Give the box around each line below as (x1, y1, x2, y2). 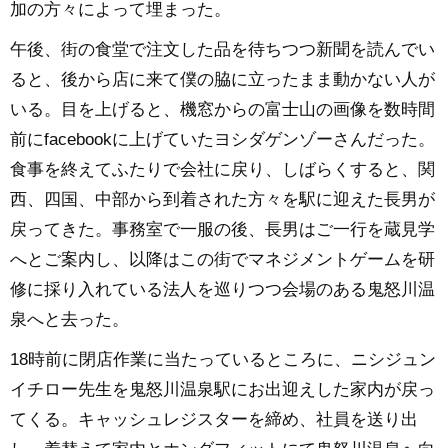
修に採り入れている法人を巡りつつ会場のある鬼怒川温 (10, 280, 435, 300)
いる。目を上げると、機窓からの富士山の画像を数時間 (10, 100, 435, 120)
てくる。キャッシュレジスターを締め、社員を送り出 (10, 410, 418, 430)
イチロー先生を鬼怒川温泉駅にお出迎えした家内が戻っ (10, 380, 435, 400)
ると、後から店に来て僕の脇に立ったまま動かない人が (10, 70, 435, 90)
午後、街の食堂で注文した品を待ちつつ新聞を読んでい (10, 40, 435, 60)
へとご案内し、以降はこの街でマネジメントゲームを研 (10, 250, 435, 270)
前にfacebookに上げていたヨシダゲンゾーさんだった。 (10, 130, 435, 150)
